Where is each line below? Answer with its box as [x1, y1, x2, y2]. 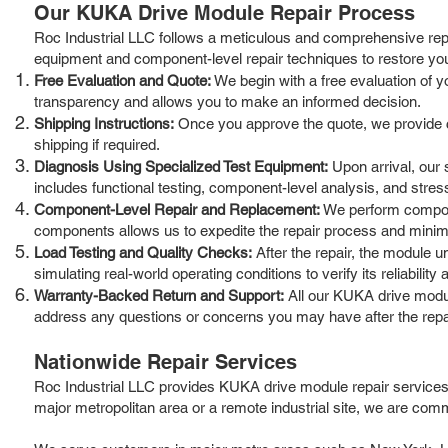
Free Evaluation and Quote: [34, 71, 211, 89]
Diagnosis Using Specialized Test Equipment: [34, 157, 328, 175]
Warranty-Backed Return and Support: [34, 286, 284, 304]
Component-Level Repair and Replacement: [34, 200, 320, 218]
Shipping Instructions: [34, 114, 174, 132]
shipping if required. [34, 135, 160, 153]
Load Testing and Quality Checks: [34, 243, 252, 261]
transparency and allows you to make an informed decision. [34, 92, 421, 110]
